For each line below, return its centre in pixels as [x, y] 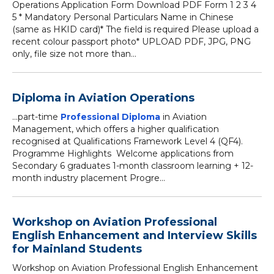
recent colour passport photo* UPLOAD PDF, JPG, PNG [131, 42]
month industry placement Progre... [89, 178]
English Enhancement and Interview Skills [135, 235]
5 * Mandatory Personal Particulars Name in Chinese [123, 17]
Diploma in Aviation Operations [103, 98]
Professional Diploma [110, 117]
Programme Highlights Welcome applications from [123, 154]
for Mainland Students [77, 249]
